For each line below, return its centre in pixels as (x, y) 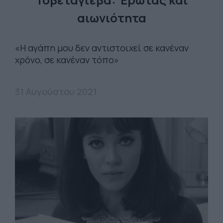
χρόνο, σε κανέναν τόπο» (67, 60)
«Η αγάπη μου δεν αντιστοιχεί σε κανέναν (102, 48)
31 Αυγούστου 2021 (56, 92)
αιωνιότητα (111, 18)
